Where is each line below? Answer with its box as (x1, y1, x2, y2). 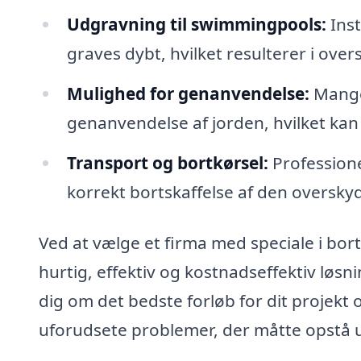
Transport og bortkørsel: (66, 151, 268, 174)
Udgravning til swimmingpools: (66, 12, 326, 35)
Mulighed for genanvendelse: (66, 81, 309, 105)
